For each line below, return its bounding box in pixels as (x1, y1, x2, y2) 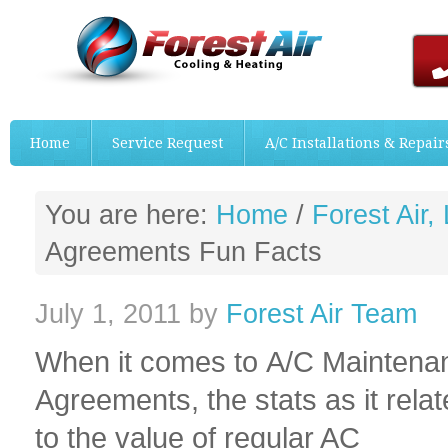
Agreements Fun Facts (45, 236, 322, 267)
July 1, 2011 (35, 298, 181, 329)
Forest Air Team (226, 298, 417, 329)
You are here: (45, 199, 216, 230)
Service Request (112, 135, 223, 151)
